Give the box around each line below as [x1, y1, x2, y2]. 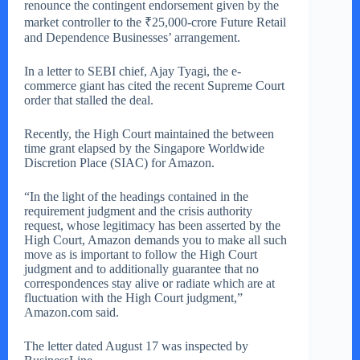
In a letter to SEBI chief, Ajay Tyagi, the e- [24, 64, 241, 79]
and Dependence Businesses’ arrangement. [24, 31, 240, 45]
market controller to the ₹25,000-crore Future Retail [24, 15, 286, 30]
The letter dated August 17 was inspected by [24, 339, 248, 354]
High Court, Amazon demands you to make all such [24, 233, 287, 247]
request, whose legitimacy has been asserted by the [24, 219, 280, 233]
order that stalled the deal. [24, 93, 153, 108]
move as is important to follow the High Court [24, 247, 257, 262]
